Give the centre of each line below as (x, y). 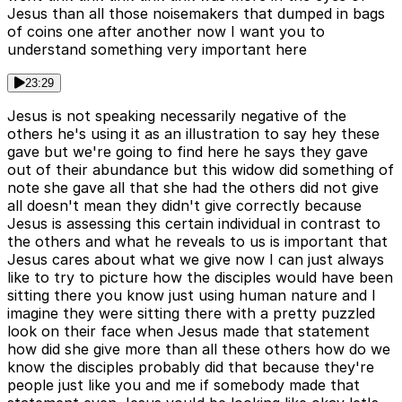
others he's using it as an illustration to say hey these (193, 133)
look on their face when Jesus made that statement (188, 331)
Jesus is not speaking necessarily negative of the (177, 115)
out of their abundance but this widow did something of (201, 169)
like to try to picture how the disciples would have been (200, 277)
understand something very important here (157, 49)
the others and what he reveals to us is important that (197, 241)
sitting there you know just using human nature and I (192, 295)
